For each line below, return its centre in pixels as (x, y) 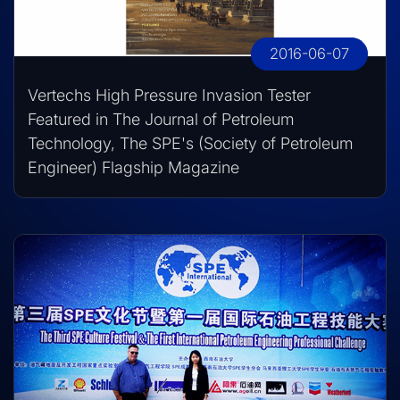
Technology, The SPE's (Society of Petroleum (191, 143)
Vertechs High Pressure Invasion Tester (169, 95)
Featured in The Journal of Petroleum (161, 119)
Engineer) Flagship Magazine (133, 167)
